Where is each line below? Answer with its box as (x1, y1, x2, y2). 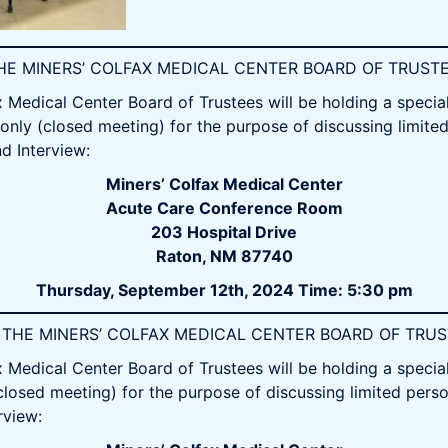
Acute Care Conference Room (105, 198, 343, 218)
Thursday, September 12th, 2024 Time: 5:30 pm (35, 280, 413, 300)
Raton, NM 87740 (155, 246, 293, 266)
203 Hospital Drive (151, 222, 297, 242)
